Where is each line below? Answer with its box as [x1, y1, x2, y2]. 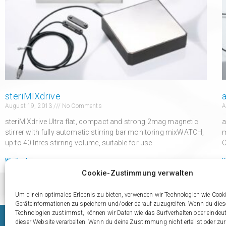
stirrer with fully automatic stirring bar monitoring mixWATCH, [5, 128, 204, 136]
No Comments [60, 102, 102, 109]
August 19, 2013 [5, 102, 54, 109]
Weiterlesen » [5, 157, 48, 164]
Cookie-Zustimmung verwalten [82, 168, 194, 178]
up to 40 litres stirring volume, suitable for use [5, 138, 152, 147]
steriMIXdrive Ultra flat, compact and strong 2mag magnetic [5, 117, 198, 126]
